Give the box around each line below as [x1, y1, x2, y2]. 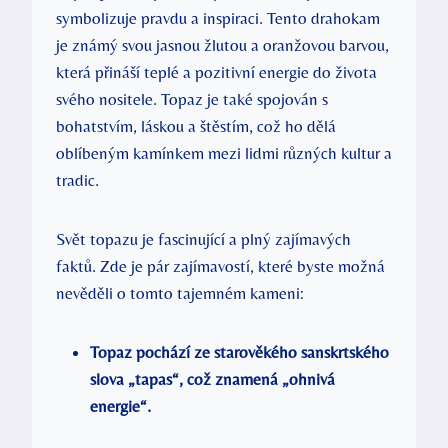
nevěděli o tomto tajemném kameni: [56, 282, 304, 303]
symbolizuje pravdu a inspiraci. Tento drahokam [56, 7, 380, 28]
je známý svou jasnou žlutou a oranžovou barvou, [56, 34, 389, 55]
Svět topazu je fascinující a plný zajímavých [56, 228, 351, 249]
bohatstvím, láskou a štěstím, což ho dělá [56, 115, 336, 136]
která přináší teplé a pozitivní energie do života [56, 61, 377, 82]
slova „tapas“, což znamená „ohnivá [90, 368, 335, 389]
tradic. [56, 169, 99, 190]
